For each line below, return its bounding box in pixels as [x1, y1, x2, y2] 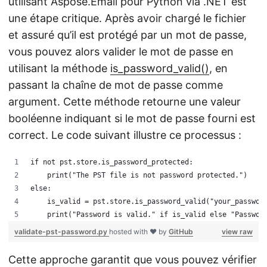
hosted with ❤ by [109, 227, 169, 236]
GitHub [169, 227, 193, 236]
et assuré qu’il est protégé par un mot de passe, [8, 29, 247, 41]
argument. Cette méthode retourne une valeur [8, 95, 241, 108]
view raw [222, 227, 253, 236]
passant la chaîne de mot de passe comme [8, 79, 223, 91]
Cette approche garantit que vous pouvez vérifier [8, 253, 257, 266]
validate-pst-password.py [14, 227, 109, 236]
